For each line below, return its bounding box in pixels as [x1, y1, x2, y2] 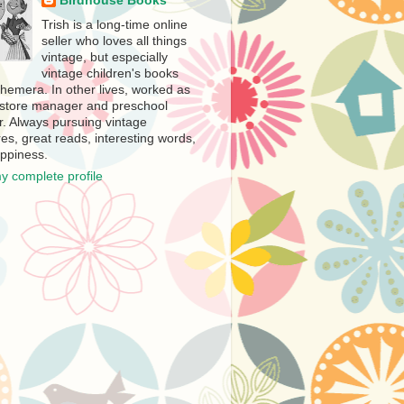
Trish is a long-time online [41, 17, 188, 32]
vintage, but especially [41, 50, 169, 64]
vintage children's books [41, 66, 179, 80]
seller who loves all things [41, 33, 188, 48]
